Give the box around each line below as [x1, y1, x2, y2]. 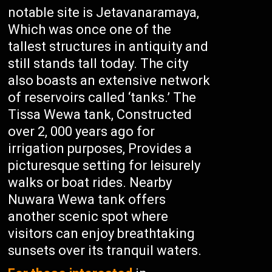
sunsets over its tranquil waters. [8, 243, 202, 258]
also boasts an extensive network [8, 73, 211, 88]
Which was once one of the [8, 22, 172, 37]
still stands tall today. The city [8, 56, 189, 71]
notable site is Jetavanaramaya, [8, 5, 200, 20]
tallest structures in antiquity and [8, 39, 209, 54]
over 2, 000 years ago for [8, 124, 155, 139]
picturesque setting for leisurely [8, 158, 201, 173]
